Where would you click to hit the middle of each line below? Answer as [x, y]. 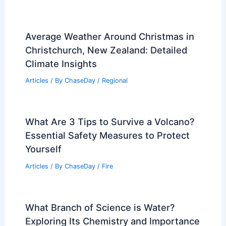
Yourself [43, 149]
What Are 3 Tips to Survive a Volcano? [110, 122]
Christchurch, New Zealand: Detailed [106, 50]
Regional [115, 81]
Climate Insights [61, 63]
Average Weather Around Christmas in [109, 36]
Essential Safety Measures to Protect [107, 135]
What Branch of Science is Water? [100, 207]
